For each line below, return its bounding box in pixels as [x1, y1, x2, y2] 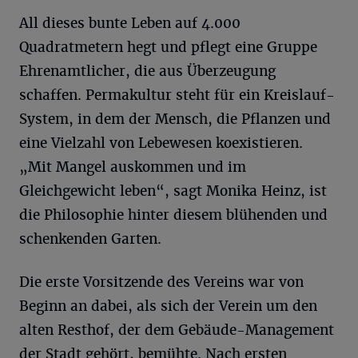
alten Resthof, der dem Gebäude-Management [19, 320, 334, 339]
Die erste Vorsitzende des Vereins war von [19, 272, 304, 291]
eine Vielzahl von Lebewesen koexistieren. [19, 133, 303, 152]
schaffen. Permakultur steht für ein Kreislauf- [19, 86, 335, 104]
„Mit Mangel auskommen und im [19, 157, 246, 176]
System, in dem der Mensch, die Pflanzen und [19, 109, 331, 128]
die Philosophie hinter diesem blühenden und [19, 205, 328, 224]
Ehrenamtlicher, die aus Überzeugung [19, 62, 276, 80]
